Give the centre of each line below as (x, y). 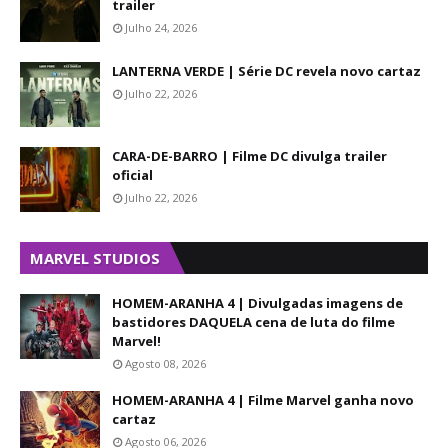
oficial (132, 175)
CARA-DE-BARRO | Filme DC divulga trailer (249, 156)
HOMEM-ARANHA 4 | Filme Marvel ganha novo (263, 400)
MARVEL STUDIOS (95, 258)
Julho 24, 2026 (161, 27)
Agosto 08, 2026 (165, 363)
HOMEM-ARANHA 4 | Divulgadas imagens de (257, 303)
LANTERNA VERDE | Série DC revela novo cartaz (266, 71)
